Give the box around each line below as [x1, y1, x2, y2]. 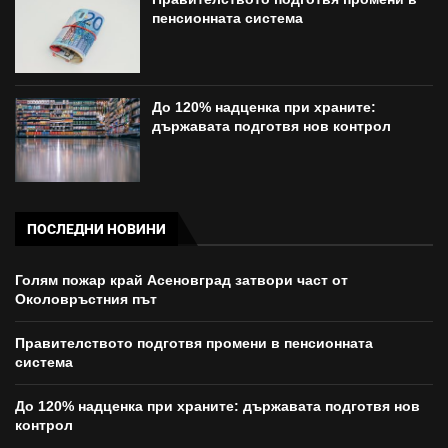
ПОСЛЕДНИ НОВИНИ [27, 221, 166, 237]
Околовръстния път [15, 291, 157, 307]
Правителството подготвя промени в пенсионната [15, 335, 373, 351]
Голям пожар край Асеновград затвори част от [15, 272, 348, 288]
